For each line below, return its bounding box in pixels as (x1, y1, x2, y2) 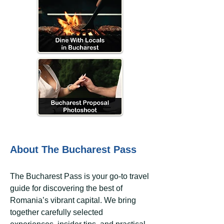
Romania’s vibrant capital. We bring (10, 196, 136, 204)
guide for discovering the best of (10, 184, 122, 192)
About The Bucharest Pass (10, 144, 136, 155)
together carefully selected (10, 208, 103, 216)
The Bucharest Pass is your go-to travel (10, 172, 149, 180)
